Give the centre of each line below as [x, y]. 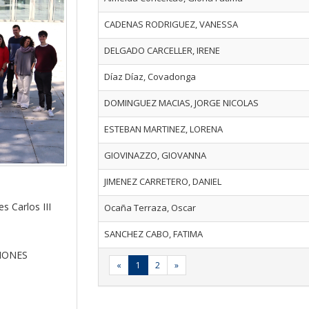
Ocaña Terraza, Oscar [150, 208]
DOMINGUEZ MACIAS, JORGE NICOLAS [181, 103]
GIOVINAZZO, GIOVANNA [155, 155]
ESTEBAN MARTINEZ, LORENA [163, 129]
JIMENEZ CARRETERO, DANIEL [162, 181]
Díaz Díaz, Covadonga [150, 77]
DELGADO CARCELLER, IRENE [162, 50]
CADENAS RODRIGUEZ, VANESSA [171, 24]
